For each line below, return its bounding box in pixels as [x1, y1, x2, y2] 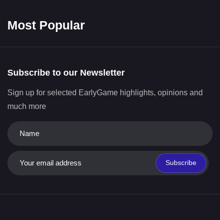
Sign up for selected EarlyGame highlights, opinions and [7, 88, 203, 97]
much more [7, 102, 46, 110]
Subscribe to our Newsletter [7, 67, 125, 78]
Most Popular [7, 18, 85, 32]
